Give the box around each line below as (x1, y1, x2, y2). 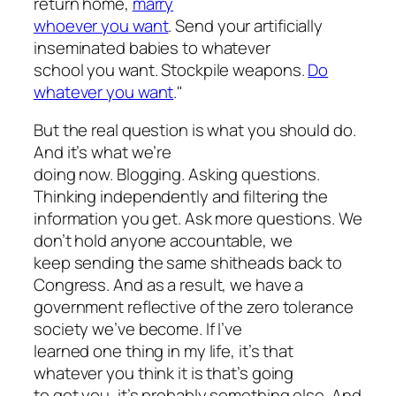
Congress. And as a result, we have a (34, 273, 304, 297)
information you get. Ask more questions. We (34, 207, 362, 231)
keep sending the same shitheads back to (34, 251, 343, 275)
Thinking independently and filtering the (34, 185, 328, 209)
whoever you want (34, 13, 169, 37)
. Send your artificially (168, 13, 324, 37)
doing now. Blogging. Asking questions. (34, 163, 321, 187)
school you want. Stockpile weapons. (34, 57, 308, 81)
